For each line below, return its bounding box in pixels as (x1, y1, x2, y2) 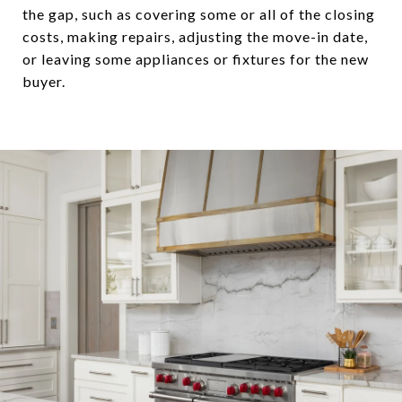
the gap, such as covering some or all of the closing (22, 4, 375, 22)
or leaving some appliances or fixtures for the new (22, 49, 369, 67)
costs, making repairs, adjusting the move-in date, (22, 27, 368, 45)
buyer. (22, 72, 66, 90)
